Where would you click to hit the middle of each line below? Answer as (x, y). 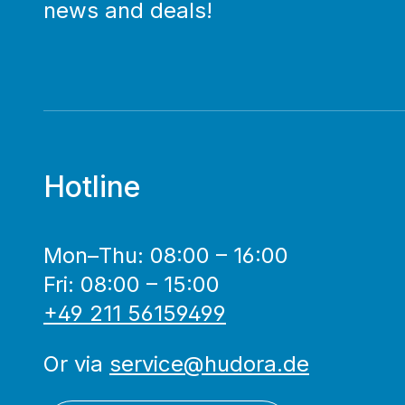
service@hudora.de (209, 364)
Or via (76, 364)
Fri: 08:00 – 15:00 (132, 284)
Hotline (92, 187)
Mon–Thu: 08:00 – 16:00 (166, 255)
